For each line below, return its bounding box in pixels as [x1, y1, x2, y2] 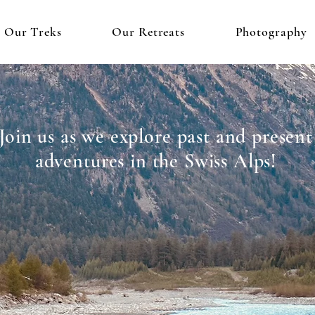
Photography [235, 24, 307, 39]
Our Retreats [112, 24, 186, 39]
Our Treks [4, 24, 62, 39]
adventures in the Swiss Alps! [34, 149, 277, 173]
